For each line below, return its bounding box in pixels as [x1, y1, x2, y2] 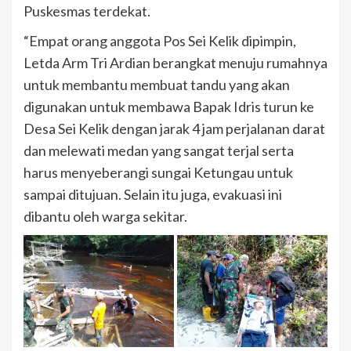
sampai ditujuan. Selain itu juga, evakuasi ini [24, 185, 282, 203]
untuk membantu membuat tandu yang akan [24, 75, 290, 93]
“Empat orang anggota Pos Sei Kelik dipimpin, [24, 31, 296, 49]
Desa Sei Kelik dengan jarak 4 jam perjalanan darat [24, 119, 325, 137]
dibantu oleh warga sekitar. [24, 207, 187, 225]
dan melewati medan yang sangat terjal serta [24, 141, 294, 159]
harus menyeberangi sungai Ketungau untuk [24, 163, 293, 181]
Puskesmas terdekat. [24, 2, 150, 20]
